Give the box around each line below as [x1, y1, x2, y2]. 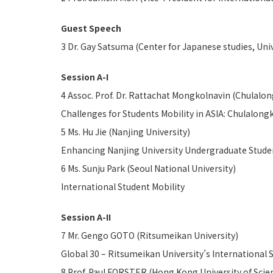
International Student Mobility [61, 180, 185, 193]
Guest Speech [61, 22, 121, 34]
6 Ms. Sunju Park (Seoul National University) [61, 162, 236, 174]
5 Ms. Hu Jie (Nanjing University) [61, 126, 190, 138]
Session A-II [61, 211, 111, 223]
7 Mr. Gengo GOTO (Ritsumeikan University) [61, 229, 238, 241]
